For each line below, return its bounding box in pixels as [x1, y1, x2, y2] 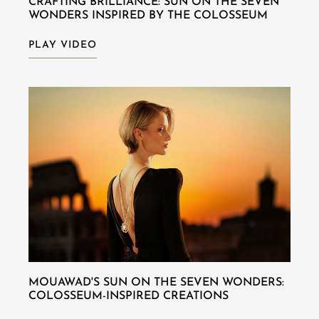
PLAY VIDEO [28, 40, 97, 51]
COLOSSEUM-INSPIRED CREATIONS [28, 290, 229, 302]
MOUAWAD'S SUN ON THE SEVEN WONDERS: [28, 276, 284, 288]
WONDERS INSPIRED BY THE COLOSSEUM [28, 10, 268, 22]
